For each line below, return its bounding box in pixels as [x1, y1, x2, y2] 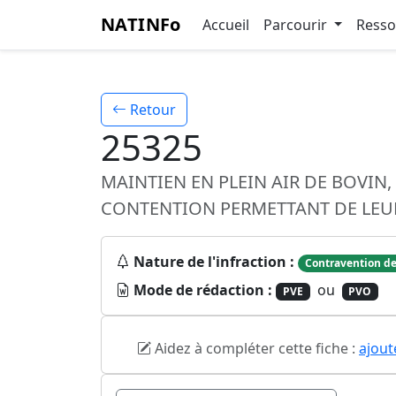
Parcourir [263, 15, 331, 34]
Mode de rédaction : [133, 280, 272, 301]
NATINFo [101, 12, 181, 36]
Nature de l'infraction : [133, 252, 294, 271]
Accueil [202, 15, 249, 34]
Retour [126, 100, 176, 119]
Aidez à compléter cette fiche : [151, 339, 359, 359]
